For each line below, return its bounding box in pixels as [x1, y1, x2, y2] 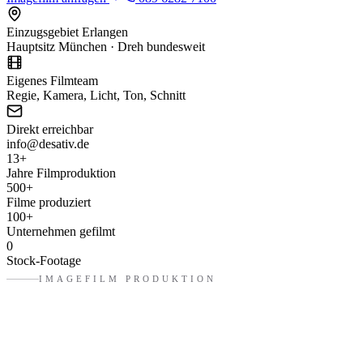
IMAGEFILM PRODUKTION [39, 274, 216, 284]
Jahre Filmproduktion [6, 165, 116, 180]
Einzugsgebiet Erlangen [6, 24, 128, 39]
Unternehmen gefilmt [6, 224, 115, 238]
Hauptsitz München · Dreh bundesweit [6, 39, 205, 53]
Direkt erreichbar [6, 122, 93, 136]
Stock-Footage [6, 253, 81, 267]
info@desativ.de [6, 136, 89, 151]
